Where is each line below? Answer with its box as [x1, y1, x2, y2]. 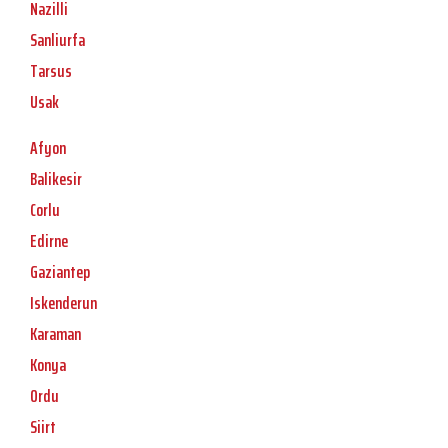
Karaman [30, 320, 81, 349]
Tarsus [30, 57, 72, 86]
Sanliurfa [30, 26, 85, 55]
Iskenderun [30, 289, 97, 318]
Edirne [30, 227, 68, 256]
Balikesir [30, 165, 82, 194]
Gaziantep [30, 258, 90, 287]
